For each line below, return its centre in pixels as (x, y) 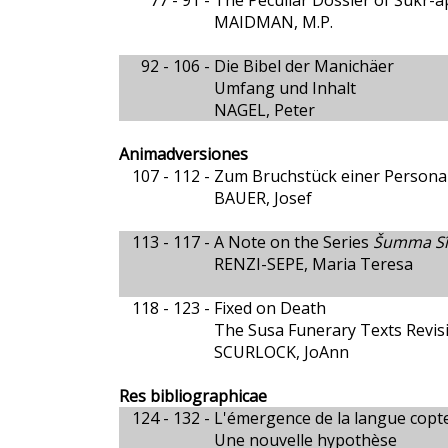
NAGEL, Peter (264, 110)
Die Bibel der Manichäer (303, 66)
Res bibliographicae (192, 396)
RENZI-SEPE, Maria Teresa (313, 264)
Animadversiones (183, 154)
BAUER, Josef (262, 198)
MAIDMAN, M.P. (273, 22)
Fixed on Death (269, 308)
